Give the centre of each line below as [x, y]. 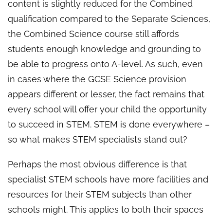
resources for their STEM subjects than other [100, 195]
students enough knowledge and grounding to [104, 49]
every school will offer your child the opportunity [107, 109]
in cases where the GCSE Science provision [97, 79]
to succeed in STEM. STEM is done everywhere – [109, 125]
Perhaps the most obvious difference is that [97, 164]
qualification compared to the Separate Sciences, [109, 19]
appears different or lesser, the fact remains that [106, 94]
